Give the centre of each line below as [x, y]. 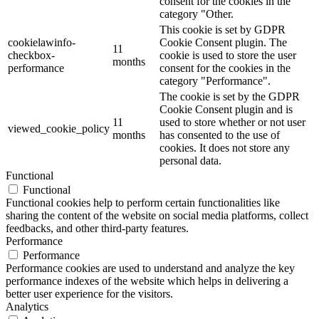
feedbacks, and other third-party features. [97, 228]
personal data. [190, 160]
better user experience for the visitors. [89, 293]
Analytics [27, 306]
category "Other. [197, 14]
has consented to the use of [220, 135]
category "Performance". [215, 80]
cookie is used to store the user [228, 55]
